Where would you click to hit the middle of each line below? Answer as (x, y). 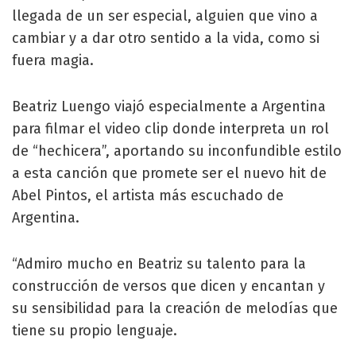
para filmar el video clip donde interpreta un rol (170, 128)
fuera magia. (53, 60)
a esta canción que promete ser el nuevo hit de (169, 173)
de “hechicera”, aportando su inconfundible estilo (177, 151)
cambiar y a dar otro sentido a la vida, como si (166, 38)
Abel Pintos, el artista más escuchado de (148, 195)
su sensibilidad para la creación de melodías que (175, 308)
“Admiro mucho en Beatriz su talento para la (159, 263)
